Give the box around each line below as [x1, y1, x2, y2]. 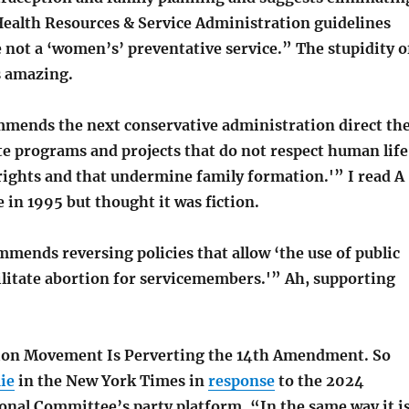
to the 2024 [274, 371, 364, 390]
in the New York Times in [14, 371, 208, 390]
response [207, 371, 275, 390]
